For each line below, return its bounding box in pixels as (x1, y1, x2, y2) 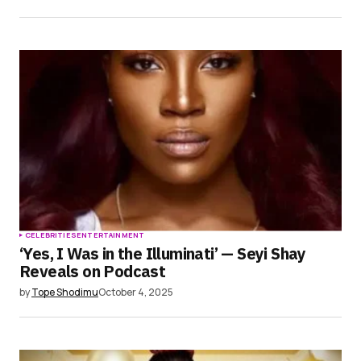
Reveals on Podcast (19, 259, 166, 282)
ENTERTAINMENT (76, 229, 145, 240)
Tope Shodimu (31, 284, 98, 299)
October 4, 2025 (98, 284, 173, 299)
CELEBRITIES (25, 229, 77, 240)
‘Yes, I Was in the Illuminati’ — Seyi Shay (19, 242, 306, 264)
